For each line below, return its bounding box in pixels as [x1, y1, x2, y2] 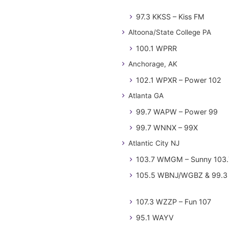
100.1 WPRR [136, 44, 177, 53]
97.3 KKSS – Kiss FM [136, 12, 204, 21]
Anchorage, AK [128, 60, 177, 68]
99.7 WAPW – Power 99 [136, 107, 218, 116]
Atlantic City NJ [128, 139, 179, 147]
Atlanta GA [128, 91, 164, 100]
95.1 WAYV [136, 213, 174, 222]
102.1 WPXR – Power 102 [136, 76, 221, 84]
